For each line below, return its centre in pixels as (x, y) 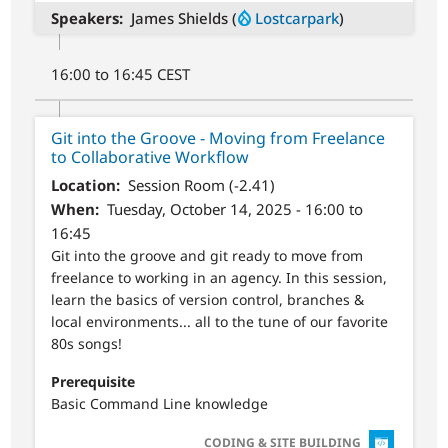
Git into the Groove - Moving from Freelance (218, 137)
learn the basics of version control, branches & (208, 300)
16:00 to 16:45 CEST (121, 73)
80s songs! (87, 344)
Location (84, 185)
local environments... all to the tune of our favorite (220, 322)
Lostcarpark (296, 17)
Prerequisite (93, 381)
